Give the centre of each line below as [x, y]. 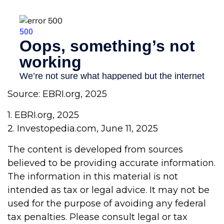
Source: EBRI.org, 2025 [57, 94]
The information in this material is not [93, 177]
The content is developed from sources [95, 150]
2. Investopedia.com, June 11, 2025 [83, 129]
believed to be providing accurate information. [111, 163]
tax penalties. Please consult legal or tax [97, 217]
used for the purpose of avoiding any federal [107, 204]
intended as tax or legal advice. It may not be [108, 190]
